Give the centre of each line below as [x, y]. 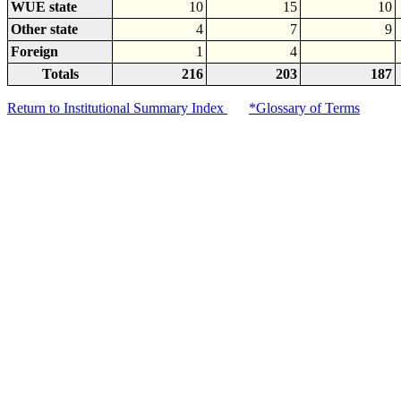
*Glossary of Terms [304, 108]
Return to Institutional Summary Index [117, 108]
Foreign [34, 51]
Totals [60, 74]
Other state [44, 29]
